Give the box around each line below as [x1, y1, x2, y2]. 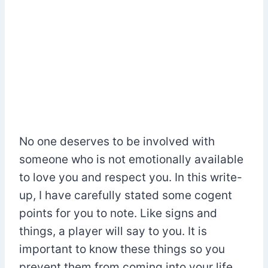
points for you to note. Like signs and [19, 206, 217, 220]
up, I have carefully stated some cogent [19, 188, 232, 202]
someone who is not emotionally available [19, 152, 243, 166]
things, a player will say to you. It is [19, 224, 207, 238]
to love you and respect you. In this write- [19, 170, 242, 184]
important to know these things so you [19, 242, 225, 256]
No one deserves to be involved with [19, 134, 215, 148]
